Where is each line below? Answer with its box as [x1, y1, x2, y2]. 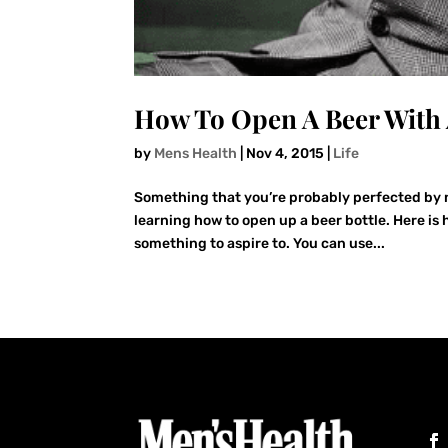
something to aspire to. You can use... [134, 235, 386, 253]
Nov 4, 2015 [246, 145, 325, 163]
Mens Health [154, 145, 238, 163]
